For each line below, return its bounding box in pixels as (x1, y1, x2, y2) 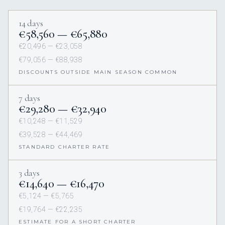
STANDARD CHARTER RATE (19, 143, 110, 150)
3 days (19, 167, 40, 178)
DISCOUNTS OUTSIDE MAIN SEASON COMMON (19, 68, 178, 75)
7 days (19, 92, 40, 103)
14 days (19, 17, 43, 29)
